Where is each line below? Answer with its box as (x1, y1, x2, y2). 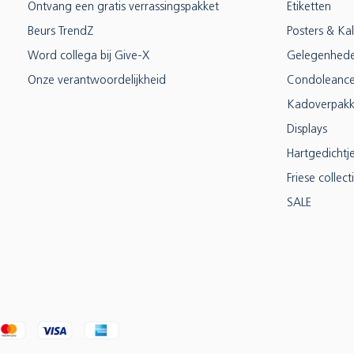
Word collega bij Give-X (28, 51, 149, 62)
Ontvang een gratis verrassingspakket (28, 2, 219, 13)
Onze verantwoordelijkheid (28, 75, 166, 87)
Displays (287, 124, 327, 136)
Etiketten (287, 2, 331, 13)
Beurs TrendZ (28, 26, 93, 38)
